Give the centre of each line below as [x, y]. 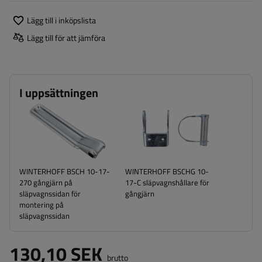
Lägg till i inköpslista [61, 20]
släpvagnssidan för [50, 194]
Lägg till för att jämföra [66, 37]
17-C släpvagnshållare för [167, 182]
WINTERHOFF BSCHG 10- [167, 171]
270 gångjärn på [46, 182]
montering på [42, 205]
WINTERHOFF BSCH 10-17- [65, 171]
